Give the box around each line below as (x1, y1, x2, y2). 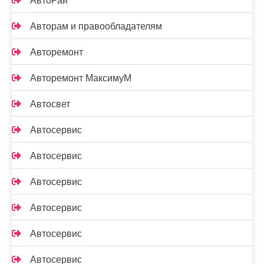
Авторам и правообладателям (30, 21, 162, 31)
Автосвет (30, 99, 70, 109)
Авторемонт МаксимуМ (30, 73, 131, 83)
